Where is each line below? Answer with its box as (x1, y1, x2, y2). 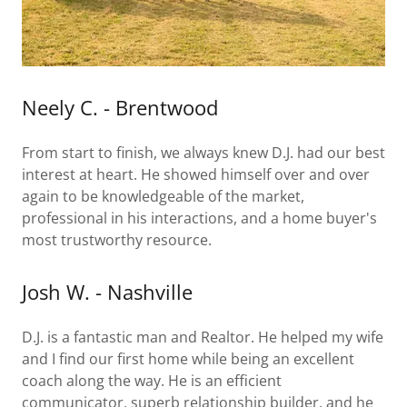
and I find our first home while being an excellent (22, 349, 354, 369)
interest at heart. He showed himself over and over (22, 164, 370, 184)
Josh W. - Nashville (22, 278, 193, 305)
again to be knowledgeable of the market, (22, 186, 304, 206)
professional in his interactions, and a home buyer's (22, 208, 377, 228)
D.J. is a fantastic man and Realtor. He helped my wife (22, 327, 383, 347)
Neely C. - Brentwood (22, 94, 218, 121)
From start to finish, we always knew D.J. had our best (22, 143, 385, 163)
